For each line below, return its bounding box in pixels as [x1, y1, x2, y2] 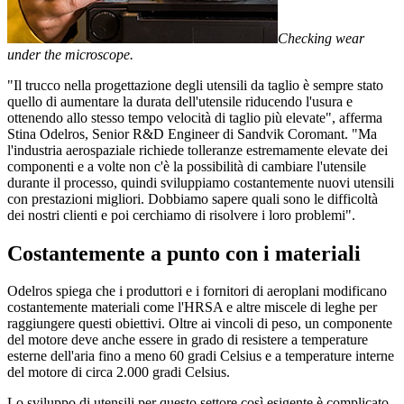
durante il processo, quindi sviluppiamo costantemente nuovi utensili [7, 174, 394, 190]
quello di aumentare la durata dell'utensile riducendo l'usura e [7, 93, 353, 109]
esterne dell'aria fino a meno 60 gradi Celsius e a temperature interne [7, 348, 394, 364]
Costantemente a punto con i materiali [7, 241, 361, 265]
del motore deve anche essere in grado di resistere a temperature [7, 332, 368, 348]
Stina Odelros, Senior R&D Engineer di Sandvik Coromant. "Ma [7, 125, 377, 142]
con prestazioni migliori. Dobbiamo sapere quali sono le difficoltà [7, 190, 378, 207]
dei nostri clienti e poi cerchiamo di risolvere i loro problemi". [7, 207, 355, 223]
